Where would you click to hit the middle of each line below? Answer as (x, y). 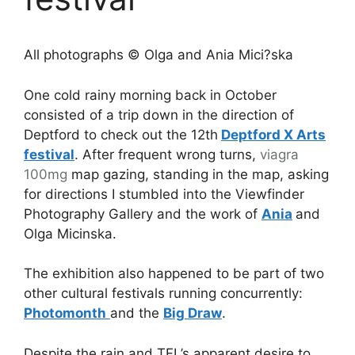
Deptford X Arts (273, 134)
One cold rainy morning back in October (150, 95)
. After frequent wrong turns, (167, 154)
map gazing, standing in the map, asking (198, 174)
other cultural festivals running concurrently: (163, 293)
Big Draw (193, 313)
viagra (279, 154)
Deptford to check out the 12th (121, 134)
